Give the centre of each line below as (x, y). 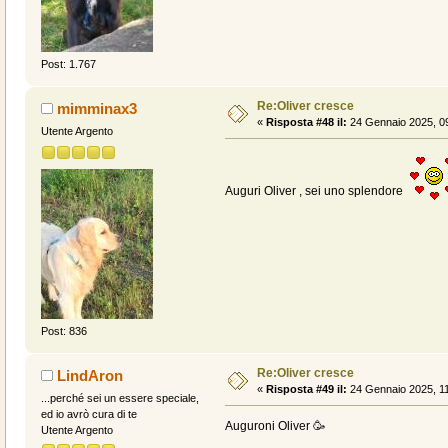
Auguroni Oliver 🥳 (274, 426)
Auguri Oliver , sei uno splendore (316, 191)
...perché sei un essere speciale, (119, 398)
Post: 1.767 (68, 64)
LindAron (90, 376)
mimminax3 (97, 109)
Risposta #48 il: (306, 122)
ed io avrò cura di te (88, 414)
